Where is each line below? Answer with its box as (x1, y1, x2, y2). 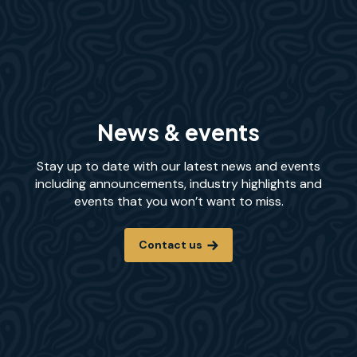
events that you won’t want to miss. (73, 192, 284, 210)
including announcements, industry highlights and (35, 175, 322, 192)
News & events (97, 117, 260, 146)
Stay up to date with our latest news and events (37, 157, 320, 175)
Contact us (139, 237, 205, 252)
